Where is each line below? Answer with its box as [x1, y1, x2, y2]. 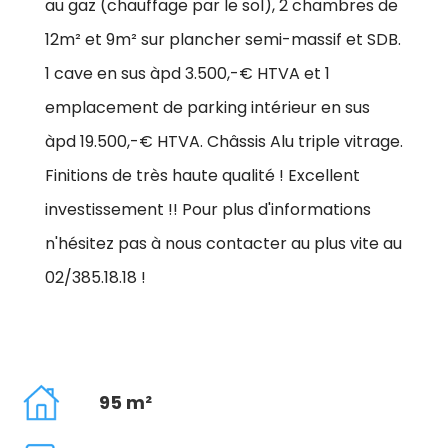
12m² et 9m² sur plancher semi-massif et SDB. [45, 27, 401, 51]
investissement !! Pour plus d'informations [45, 197, 371, 221]
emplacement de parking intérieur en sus [45, 95, 370, 119]
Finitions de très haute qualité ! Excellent [45, 163, 360, 187]
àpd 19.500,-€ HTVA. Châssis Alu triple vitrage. [45, 129, 403, 153]
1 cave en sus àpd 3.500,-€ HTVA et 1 [45, 61, 330, 85]
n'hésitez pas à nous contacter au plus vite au [45, 231, 402, 255]
